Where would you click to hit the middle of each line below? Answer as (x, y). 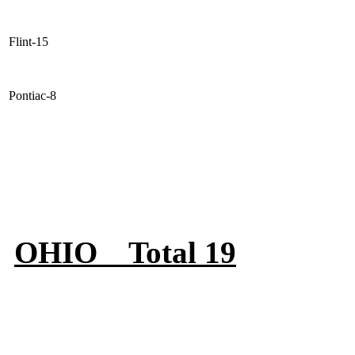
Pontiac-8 (32, 96)
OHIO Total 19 (125, 253)
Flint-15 (29, 42)
